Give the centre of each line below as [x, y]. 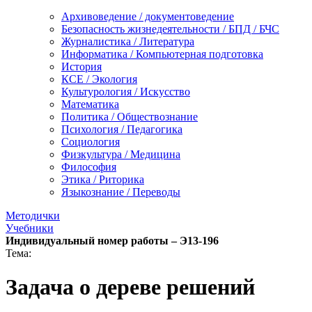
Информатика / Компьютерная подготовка [162, 54]
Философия [89, 166]
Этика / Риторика [103, 179]
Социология [91, 141]
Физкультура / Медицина [121, 154]
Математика [90, 104]
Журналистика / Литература [128, 41]
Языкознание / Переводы [121, 192]
